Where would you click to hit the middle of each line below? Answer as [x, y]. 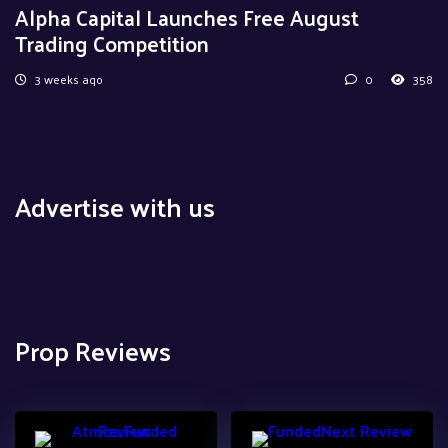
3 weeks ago [67, 78]
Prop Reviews [93, 350]
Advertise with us [115, 206]
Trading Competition [112, 42]
